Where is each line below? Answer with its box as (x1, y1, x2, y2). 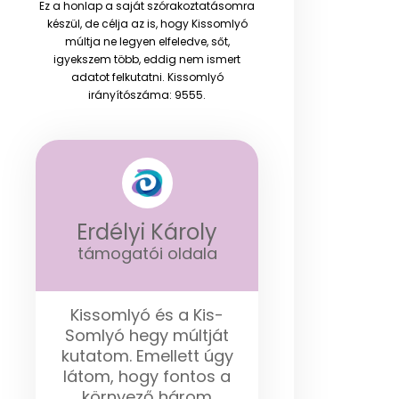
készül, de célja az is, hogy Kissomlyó (46, 15, 248, 31)
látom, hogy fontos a (63, 364, 231, 387)
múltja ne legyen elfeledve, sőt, (64, 33, 230, 49)
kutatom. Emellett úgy (61, 344, 233, 367)
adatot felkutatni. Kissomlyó (70, 69, 224, 85)
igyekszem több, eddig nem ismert (53, 51, 240, 67)
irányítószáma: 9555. (88, 86, 206, 102)
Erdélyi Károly (77, 216, 217, 247)
